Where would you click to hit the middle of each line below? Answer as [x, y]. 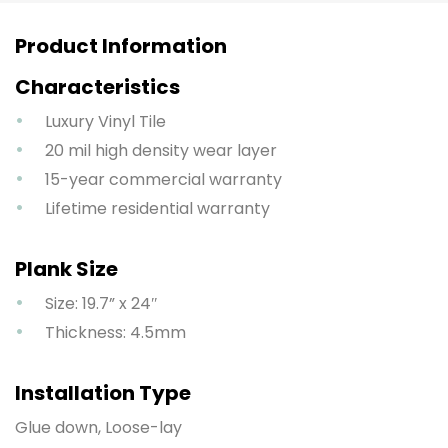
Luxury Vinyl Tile [105, 121]
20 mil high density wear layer [161, 150]
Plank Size [66, 268]
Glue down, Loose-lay [98, 427]
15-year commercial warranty [163, 179]
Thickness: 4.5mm [115, 332]
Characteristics [97, 86]
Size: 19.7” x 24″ [101, 303]
